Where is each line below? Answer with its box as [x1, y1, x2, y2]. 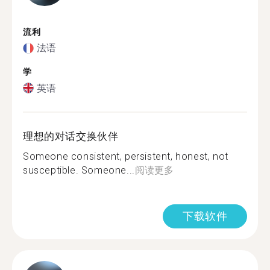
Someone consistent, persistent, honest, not [23, 150, 228, 162]
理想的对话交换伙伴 [23, 130, 119, 142]
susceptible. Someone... [23, 164, 135, 176]
